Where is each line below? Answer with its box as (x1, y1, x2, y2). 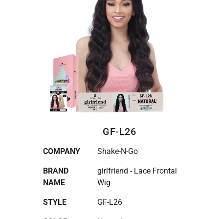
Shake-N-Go (97, 147, 138, 156)
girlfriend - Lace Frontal (97, 166, 177, 175)
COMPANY (43, 147, 80, 156)
